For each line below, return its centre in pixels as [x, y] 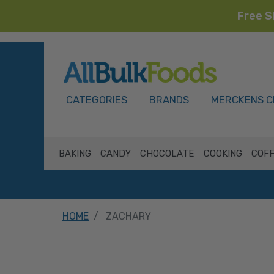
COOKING [223, 154]
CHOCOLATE [167, 154]
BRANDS [169, 100]
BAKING [75, 154]
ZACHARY [128, 216]
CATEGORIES [97, 100]
